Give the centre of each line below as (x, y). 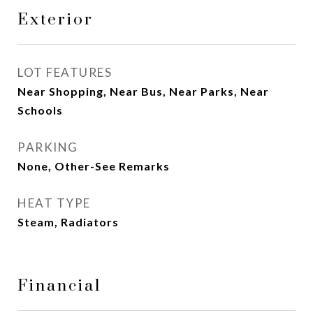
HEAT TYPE (54, 203)
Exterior (56, 20)
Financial (59, 286)
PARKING (48, 147)
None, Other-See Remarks (94, 166)
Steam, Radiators (68, 222)
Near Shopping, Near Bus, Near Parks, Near (143, 91)
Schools (40, 110)
